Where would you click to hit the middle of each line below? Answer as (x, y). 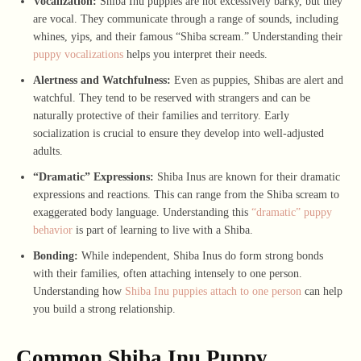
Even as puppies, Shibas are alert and (257, 80)
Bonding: (56, 255)
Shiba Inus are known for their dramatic (247, 176)
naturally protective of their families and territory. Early (161, 115)
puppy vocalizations (78, 54)
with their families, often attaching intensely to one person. (168, 273)
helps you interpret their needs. (195, 54)
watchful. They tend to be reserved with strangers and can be (172, 98)
